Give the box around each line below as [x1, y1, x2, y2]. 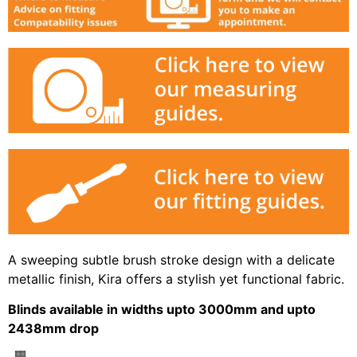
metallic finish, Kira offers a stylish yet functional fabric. [8, 270, 344, 287]
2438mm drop [8, 320, 99, 337]
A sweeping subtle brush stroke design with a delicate [8, 251, 335, 268]
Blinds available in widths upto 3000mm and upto [8, 301, 316, 318]
